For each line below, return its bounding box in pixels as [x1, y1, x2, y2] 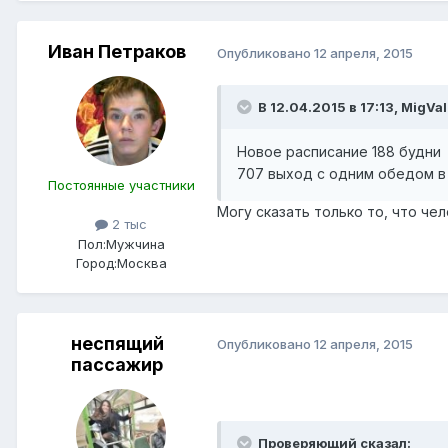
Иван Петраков [48, 41, 186, 63]
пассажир [71, 353, 163, 375]
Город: [75, 254, 117, 271]
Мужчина [105, 235, 165, 252]
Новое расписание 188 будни [237, 143, 441, 161]
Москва [116, 254, 167, 271]
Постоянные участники [47, 177, 195, 194]
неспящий [70, 332, 164, 354]
